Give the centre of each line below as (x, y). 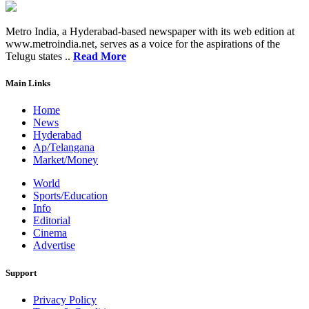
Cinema (50, 233)
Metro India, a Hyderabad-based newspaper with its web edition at (150, 32)
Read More (100, 57)
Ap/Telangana (64, 148)
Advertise (54, 246)
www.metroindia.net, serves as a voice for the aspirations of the (143, 44)
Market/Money (66, 160)
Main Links (28, 83)
